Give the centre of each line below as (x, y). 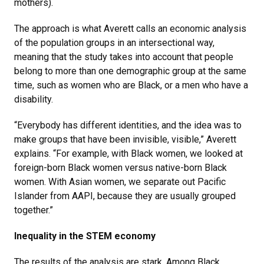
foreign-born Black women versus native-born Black (121, 167)
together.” (34, 210)
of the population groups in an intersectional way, (114, 42)
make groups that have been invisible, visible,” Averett (125, 139)
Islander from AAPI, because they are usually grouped (125, 196)
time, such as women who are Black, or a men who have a (131, 85)
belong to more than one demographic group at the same (130, 71)
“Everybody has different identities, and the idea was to (128, 125)
